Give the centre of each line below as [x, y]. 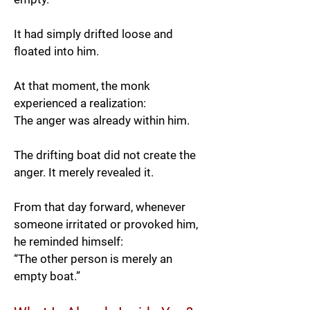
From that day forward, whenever [100, 207]
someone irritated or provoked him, [106, 224]
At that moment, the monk [82, 86]
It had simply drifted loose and [93, 34]
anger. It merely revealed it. [84, 172]
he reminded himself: [69, 241]
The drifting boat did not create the [105, 155]
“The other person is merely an [93, 259]
